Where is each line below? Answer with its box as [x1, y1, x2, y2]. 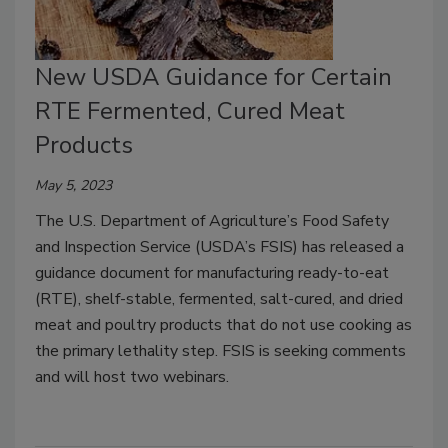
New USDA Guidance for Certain [35, 60, 392, 93]
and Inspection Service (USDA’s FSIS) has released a [35, 235, 404, 258]
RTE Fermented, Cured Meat [35, 94, 345, 127]
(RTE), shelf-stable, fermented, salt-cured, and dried [35, 287, 403, 310]
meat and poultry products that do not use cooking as [35, 313, 412, 336]
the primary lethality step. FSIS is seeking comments [35, 339, 406, 362]
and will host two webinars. [35, 365, 233, 388]
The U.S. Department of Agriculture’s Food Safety [35, 209, 389, 232]
